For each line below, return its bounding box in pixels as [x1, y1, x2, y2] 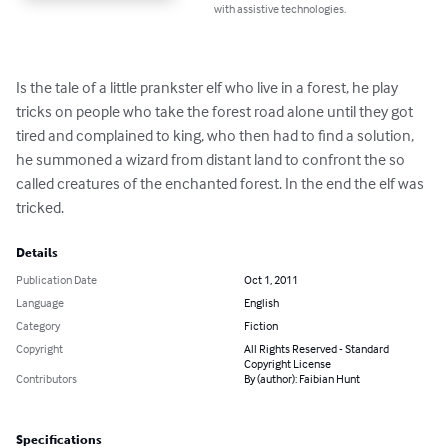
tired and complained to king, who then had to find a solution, [16, 125, 417, 146]
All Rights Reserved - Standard [244, 341, 389, 357]
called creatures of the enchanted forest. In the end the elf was [16, 173, 427, 194]
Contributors [16, 371, 77, 387]
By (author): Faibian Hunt [244, 371, 360, 387]
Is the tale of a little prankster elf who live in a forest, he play [16, 77, 401, 98]
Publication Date [16, 272, 97, 288]
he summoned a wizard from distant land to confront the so [16, 149, 408, 170]
